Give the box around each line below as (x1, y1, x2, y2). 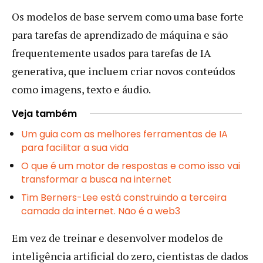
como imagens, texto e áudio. (12, 82, 153, 96)
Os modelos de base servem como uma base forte (12, 9, 244, 23)
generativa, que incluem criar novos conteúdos (12, 63, 235, 78)
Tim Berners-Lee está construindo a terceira (21, 190, 227, 204)
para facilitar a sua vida (21, 140, 129, 154)
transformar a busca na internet (21, 172, 171, 186)
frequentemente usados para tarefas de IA (12, 45, 211, 60)
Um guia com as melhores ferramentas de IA (21, 127, 228, 141)
